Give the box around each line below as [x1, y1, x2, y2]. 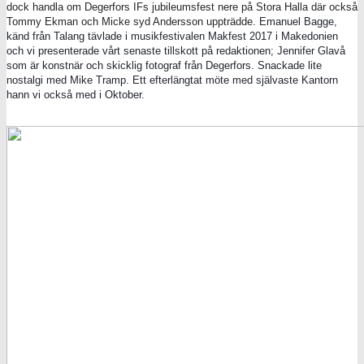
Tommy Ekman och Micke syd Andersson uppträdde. [6, 15, 259, 28]
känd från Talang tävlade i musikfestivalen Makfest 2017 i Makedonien [6, 29, 338, 42]
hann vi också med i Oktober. [6, 88, 145, 101]
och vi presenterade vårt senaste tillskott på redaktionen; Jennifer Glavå [6, 44, 345, 57]
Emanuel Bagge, [259, 15, 337, 28]
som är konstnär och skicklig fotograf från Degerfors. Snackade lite [6, 58, 322, 71]
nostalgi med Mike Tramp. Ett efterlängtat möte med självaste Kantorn [6, 73, 338, 86]
